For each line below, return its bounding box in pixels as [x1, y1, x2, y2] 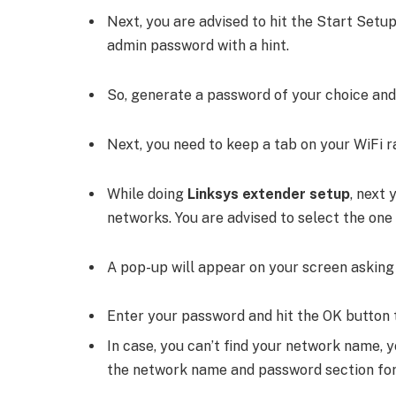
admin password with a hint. [106, 37, 289, 55]
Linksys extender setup [187, 185, 350, 202]
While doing [106, 185, 187, 202]
